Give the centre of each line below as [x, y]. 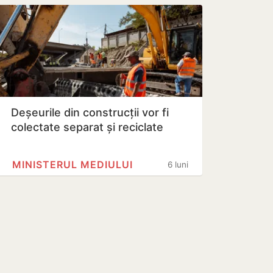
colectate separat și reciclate [87, 127]
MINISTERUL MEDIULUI [73, 165]
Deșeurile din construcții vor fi [90, 112]
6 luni [178, 165]
